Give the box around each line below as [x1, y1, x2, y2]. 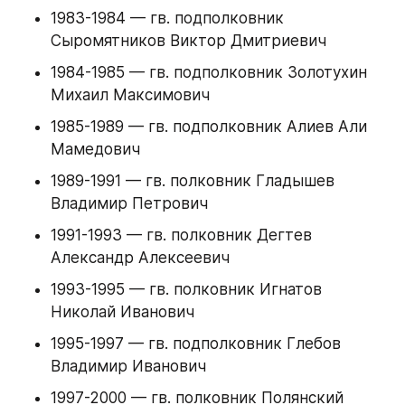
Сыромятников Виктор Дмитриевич [51, 32, 326, 51]
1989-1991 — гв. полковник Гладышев [51, 172, 334, 191]
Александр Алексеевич [51, 249, 230, 268]
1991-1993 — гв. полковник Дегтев [51, 226, 312, 245]
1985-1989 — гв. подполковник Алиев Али [51, 118, 367, 137]
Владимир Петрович [51, 194, 208, 213]
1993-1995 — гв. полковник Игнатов [51, 280, 322, 299]
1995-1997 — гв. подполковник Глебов [51, 334, 341, 353]
